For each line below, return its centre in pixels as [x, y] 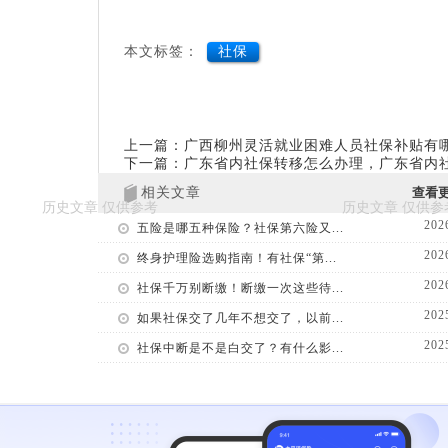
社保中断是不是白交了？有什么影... [240, 347]
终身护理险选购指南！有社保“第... [237, 257]
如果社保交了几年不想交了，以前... [240, 317]
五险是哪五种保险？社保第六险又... [240, 227]
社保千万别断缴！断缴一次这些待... [240, 287]
